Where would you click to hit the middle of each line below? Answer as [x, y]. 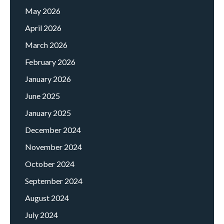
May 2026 [43, 11]
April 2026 [43, 28]
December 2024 [53, 130]
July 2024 [41, 215]
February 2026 [50, 62]
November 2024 [53, 147]
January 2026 [48, 79]
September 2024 [54, 181]
